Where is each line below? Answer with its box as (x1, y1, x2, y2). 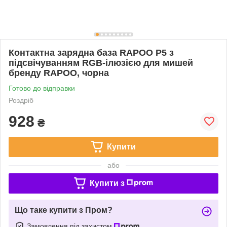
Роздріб (9, 96, 33, 104)
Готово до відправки (9, 84, 75, 92)
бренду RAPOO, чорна (9, 67, 109, 78)
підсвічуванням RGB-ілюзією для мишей (9, 57, 193, 68)
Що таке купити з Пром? (15, 205, 112, 214)
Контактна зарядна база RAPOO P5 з (9, 47, 174, 58)
